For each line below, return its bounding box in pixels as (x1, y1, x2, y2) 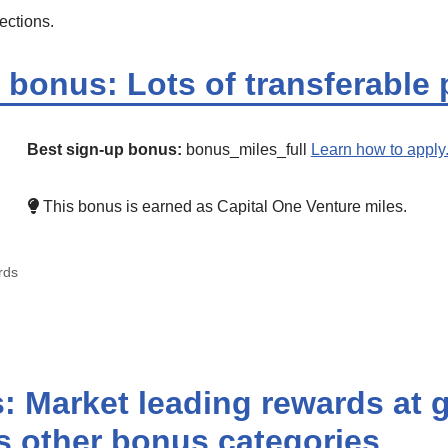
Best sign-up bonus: (26, 140, 182, 158)
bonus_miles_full (185, 140, 307, 158)
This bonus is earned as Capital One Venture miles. (38, 197, 407, 215)
